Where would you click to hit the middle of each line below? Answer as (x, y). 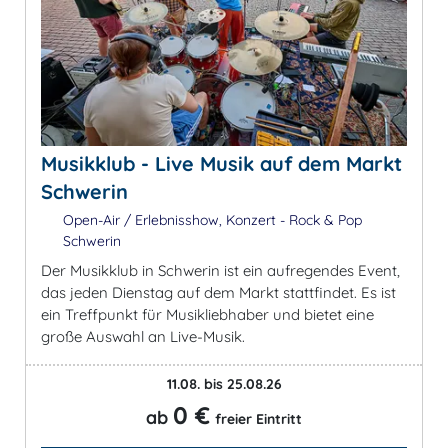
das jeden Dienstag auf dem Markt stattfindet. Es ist (218, 292)
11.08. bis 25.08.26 (224, 384)
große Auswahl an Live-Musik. (143, 336)
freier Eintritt (258, 419)
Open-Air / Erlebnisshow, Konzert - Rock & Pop (210, 220)
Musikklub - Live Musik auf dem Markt (221, 163)
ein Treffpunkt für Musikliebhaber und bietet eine (207, 314)
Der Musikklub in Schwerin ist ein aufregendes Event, (220, 270)
